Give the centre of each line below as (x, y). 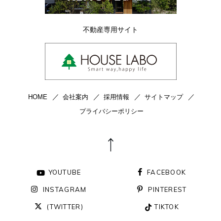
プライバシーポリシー (111, 111)
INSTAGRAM (65, 190)
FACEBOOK (166, 172)
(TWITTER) (65, 207)
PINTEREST (167, 190)
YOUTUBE (65, 172)
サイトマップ (164, 97)
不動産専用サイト (110, 29)
